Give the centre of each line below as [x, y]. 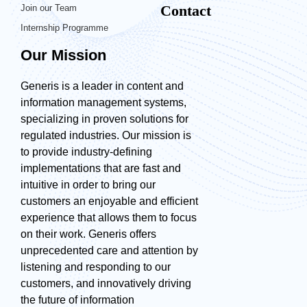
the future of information [77, 299]
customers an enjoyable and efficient [109, 201]
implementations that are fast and [101, 168]
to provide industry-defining [86, 151]
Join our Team [49, 8]
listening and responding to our [96, 267]
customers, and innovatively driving [106, 283]
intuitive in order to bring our [88, 184]
